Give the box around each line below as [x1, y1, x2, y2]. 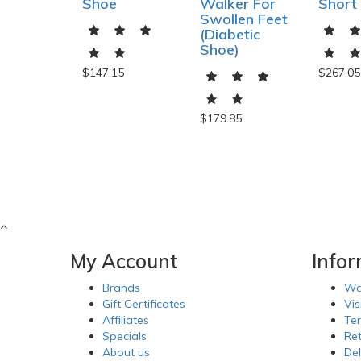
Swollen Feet [200, 10, 288, 29]
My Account [70, 249, 178, 274]
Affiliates [102, 313, 149, 328]
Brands [102, 280, 140, 296]
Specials [102, 329, 147, 344]
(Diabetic [200, 25, 261, 44]
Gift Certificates [102, 297, 185, 312]
